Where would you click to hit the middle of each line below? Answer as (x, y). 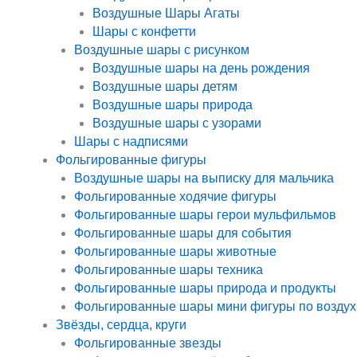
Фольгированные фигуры (131, 160)
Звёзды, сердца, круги (121, 325)
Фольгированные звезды (148, 343)
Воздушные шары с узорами (177, 124)
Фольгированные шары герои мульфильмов (205, 215)
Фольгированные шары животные (175, 252)
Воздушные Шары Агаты (167, 14)
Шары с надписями (131, 142)
